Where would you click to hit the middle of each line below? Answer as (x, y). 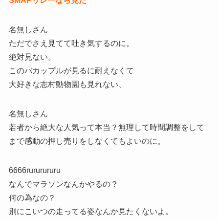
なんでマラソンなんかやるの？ (63, 184)
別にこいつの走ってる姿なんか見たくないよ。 (91, 212)
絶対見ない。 (32, 57)
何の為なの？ (32, 198)
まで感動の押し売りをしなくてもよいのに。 (87, 141)
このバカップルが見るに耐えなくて (71, 71)
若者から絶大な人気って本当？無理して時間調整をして (106, 128)
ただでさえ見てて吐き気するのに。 (71, 44)
